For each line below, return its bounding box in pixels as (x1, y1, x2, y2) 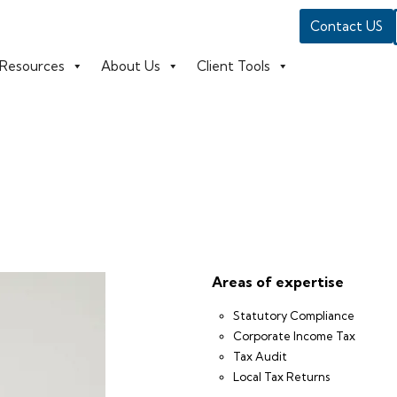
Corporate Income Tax (233, 329, 355, 343)
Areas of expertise (212, 273, 344, 291)
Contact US (309, 18, 383, 35)
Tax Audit (233, 349, 287, 363)
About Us (100, 58, 160, 74)
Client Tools (196, 58, 270, 74)
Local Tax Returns (233, 370, 330, 384)
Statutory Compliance (233, 308, 354, 323)
